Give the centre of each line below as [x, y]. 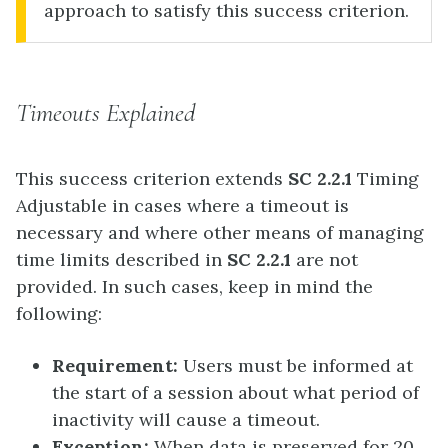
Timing [388, 178]
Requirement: [117, 366]
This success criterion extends [152, 178]
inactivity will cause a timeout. [186, 420]
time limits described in [119, 259]
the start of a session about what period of [235, 393]
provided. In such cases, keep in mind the [194, 286]
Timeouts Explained [105, 113]
